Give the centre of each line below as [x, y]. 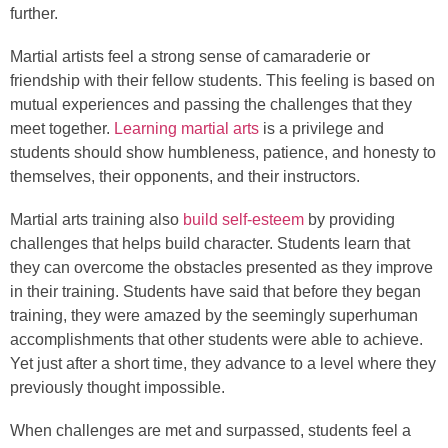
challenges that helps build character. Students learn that [210, 243]
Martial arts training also [96, 219]
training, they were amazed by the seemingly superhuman [214, 315]
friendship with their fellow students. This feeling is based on [222, 80]
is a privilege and [321, 128]
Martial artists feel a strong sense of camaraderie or [190, 56]
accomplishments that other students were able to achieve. [216, 339]
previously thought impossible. [117, 387]
